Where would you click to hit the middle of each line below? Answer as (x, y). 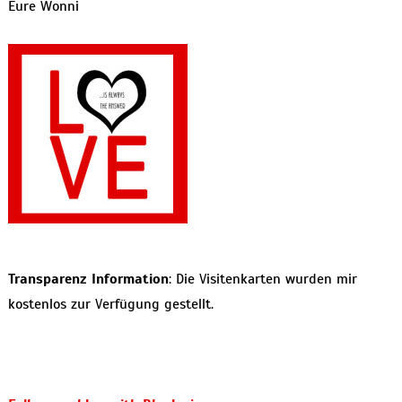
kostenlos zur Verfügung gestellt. (110, 304)
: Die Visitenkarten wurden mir (262, 279)
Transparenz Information (88, 279)
